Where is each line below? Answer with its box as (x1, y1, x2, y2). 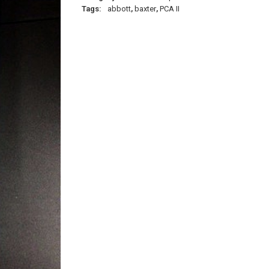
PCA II (160, 4, 180, 14)
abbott (107, 4, 131, 14)
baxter (134, 4, 156, 14)
